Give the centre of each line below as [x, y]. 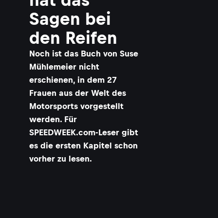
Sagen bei [70, 19]
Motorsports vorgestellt [76, 106]
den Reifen [73, 38]
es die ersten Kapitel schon [83, 145]
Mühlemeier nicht [64, 67]
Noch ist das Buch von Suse [84, 54]
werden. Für [53, 119]
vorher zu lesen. [61, 159]
